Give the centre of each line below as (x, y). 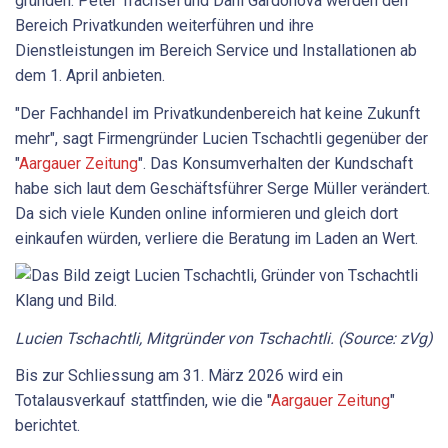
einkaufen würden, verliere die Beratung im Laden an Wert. (216, 238)
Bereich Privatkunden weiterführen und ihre (164, 26)
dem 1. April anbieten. (92, 76)
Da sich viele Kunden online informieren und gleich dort (206, 213)
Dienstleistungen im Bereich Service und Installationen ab (216, 51)
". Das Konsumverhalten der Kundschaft (275, 163)
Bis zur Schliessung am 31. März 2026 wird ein (179, 376)
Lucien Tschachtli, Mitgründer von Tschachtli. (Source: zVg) (224, 338)
